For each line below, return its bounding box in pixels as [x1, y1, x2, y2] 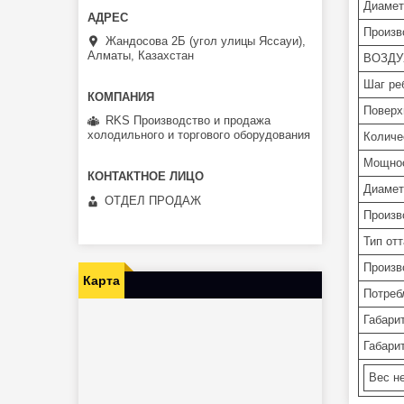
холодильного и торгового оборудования [87, 128, 310, 142]
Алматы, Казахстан [87, 49, 194, 63]
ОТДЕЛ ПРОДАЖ [105, 193, 201, 207]
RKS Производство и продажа [106, 114, 271, 128]
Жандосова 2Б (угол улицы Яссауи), [106, 34, 306, 49]
